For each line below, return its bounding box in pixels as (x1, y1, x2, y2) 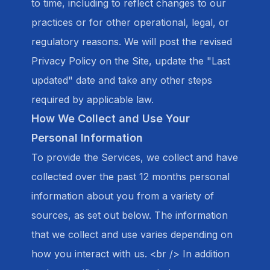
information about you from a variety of (31, 190, 214, 202)
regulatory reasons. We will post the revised (31, 36, 232, 48)
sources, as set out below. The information (31, 209, 228, 221)
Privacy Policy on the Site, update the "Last (31, 55, 230, 67)
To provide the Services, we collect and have (31, 151, 238, 163)
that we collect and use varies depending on (31, 228, 233, 240)
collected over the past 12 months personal (31, 171, 230, 183)
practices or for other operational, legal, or (31, 16, 229, 28)
